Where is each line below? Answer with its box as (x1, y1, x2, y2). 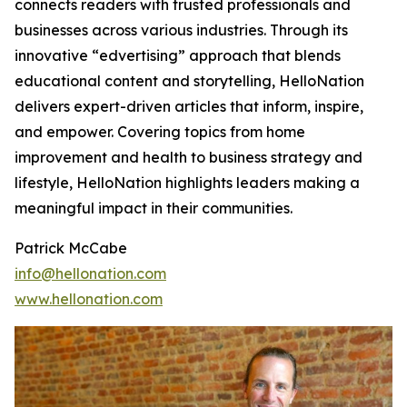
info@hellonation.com (15, 264, 166, 283)
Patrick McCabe (15, 239, 127, 257)
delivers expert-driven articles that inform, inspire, (15, 97, 363, 115)
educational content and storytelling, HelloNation (15, 72, 364, 90)
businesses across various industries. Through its (15, 21, 348, 39)
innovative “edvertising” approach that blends (15, 46, 341, 65)
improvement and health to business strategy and (15, 148, 362, 166)
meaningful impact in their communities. (15, 199, 293, 217)
